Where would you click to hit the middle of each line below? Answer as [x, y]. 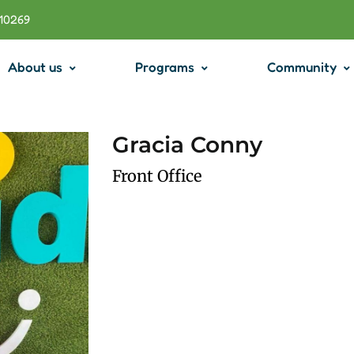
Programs [165, 67]
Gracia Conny [187, 145]
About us [36, 67]
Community [302, 67]
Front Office [156, 176]
